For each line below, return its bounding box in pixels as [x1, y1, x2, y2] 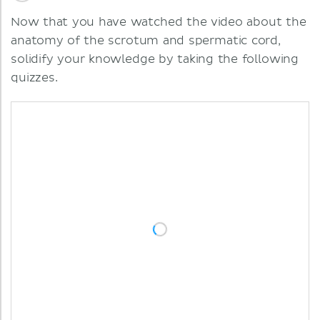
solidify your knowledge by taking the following [11, 52, 299, 67]
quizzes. [11, 71, 58, 86]
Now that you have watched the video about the [11, 15, 306, 30]
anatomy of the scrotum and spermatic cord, [11, 34, 281, 49]
